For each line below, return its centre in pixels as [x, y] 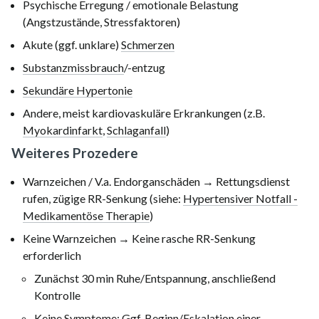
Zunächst [58, 278]
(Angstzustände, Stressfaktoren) [101, 22]
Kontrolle [57, 295]
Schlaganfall [136, 130]
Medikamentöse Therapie [86, 215]
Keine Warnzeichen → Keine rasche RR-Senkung [139, 238]
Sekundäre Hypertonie [78, 90]
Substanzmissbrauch [73, 67]
